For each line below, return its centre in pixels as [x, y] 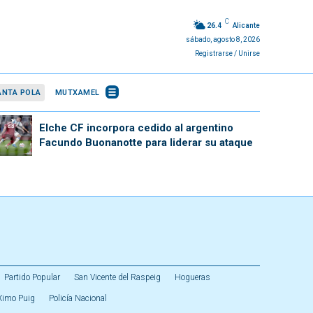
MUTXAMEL [77, 92]
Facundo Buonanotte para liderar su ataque [146, 142]
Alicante [246, 25]
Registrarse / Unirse [227, 53]
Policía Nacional [78, 298]
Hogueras [192, 277]
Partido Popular [32, 277]
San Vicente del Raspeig [117, 277]
